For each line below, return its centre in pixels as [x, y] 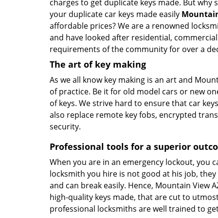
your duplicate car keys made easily [116, 14]
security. [65, 127]
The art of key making [98, 64]
